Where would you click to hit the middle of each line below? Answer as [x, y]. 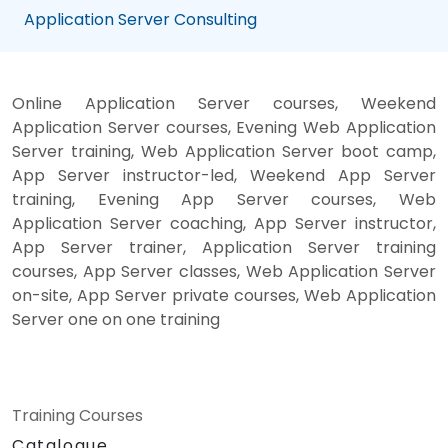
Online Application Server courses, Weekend [224, 103]
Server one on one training [116, 319]
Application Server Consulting [140, 19]
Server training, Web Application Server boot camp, [224, 151]
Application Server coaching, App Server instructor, [224, 223]
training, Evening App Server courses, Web [224, 199]
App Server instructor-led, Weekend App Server [224, 175]
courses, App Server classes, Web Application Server [224, 271]
